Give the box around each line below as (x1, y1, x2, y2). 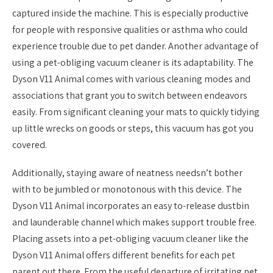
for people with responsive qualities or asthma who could (12, 23, 247, 36)
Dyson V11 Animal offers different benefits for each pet (12, 248, 235, 261)
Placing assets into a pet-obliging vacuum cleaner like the (12, 232, 249, 245)
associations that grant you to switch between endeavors (12, 88, 247, 102)
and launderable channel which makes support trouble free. (12, 215, 257, 229)
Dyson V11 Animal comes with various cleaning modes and (12, 72, 250, 85)
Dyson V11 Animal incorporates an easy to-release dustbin (12, 199, 249, 212)
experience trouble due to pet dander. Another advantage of (12, 39, 258, 52)
